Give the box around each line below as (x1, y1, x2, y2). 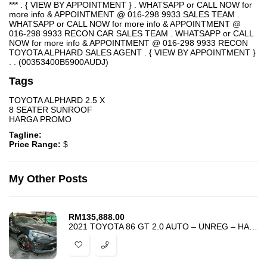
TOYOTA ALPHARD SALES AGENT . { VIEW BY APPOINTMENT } (9, 48, 256, 57)
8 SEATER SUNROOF (9, 105, 92, 114)
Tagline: (9, 130, 42, 139)
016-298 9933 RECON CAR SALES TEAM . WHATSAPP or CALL (9, 29, 253, 38)
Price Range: (9, 139, 63, 149)
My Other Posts (9, 173, 88, 185)
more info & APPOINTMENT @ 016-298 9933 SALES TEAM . (9, 10, 240, 19)
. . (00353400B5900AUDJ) (9, 57, 108, 67)
